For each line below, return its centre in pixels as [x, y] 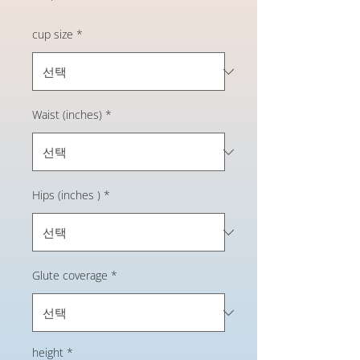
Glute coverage [70, 275]
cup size [53, 34]
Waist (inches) [67, 115]
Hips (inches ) [66, 195]
